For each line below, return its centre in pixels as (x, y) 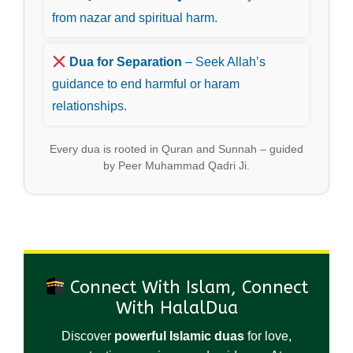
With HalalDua (176, 308)
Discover (88, 336)
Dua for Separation (126, 62)
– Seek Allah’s (224, 62)
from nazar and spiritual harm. (135, 18)
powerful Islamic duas (179, 336)
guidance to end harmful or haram (146, 84)
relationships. (89, 106)
